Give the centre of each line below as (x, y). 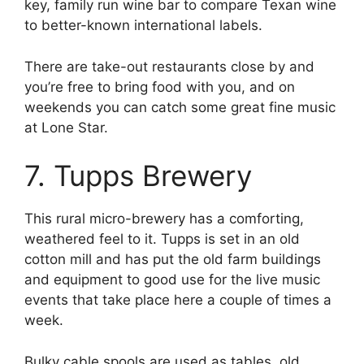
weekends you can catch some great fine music (180, 107)
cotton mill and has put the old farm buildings (173, 260)
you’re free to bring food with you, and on (160, 87)
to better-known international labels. (143, 26)
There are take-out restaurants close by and (169, 66)
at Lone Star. (66, 127)
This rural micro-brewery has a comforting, (164, 219)
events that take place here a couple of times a (178, 300)
